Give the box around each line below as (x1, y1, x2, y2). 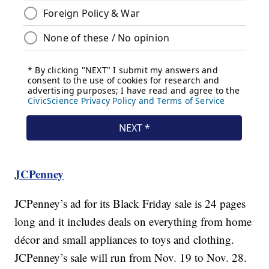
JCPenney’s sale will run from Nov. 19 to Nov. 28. (14, 250, 247, 265)
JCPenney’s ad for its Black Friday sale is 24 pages (14, 196, 246, 211)
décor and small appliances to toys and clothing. (14, 232, 235, 247)
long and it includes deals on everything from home (14, 214, 252, 229)
